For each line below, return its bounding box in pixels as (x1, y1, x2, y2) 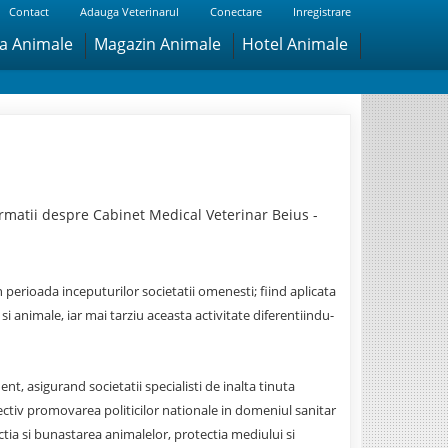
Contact (8, 4, 49, 19)
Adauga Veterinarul (79, 4, 179, 19)
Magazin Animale (93, 33, 221, 55)
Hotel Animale (241, 33, 348, 55)
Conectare (209, 4, 262, 19)
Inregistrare (292, 4, 351, 19)
